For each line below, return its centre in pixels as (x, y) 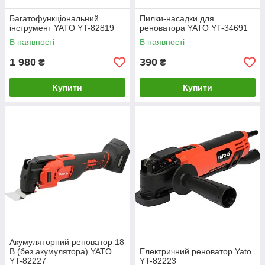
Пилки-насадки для (177, 18)
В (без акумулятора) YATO (61, 251)
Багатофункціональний (54, 18)
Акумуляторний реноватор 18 (67, 242)
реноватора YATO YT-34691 (194, 28)
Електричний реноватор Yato (195, 251)
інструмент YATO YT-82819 (62, 28)
